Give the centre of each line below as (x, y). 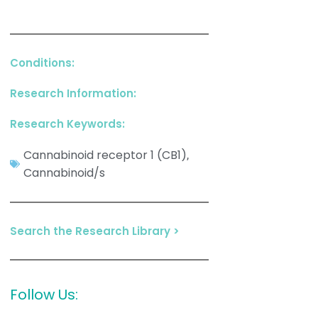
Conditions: (42, 63)
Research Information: (73, 93)
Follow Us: (44, 295)
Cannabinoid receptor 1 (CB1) (105, 155)
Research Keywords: (67, 124)
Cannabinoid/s (64, 173)
